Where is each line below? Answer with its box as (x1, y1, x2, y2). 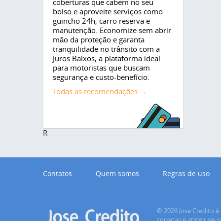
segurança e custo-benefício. (53, 72, 149, 82)
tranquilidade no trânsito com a (53, 44, 160, 54)
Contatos (43, 169, 72, 179)
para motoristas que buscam (53, 63, 150, 73)
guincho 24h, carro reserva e (53, 16, 150, 26)
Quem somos (96, 169, 139, 179)
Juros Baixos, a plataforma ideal (53, 53, 160, 64)
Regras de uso (163, 169, 210, 179)
